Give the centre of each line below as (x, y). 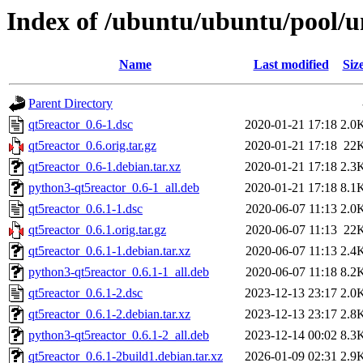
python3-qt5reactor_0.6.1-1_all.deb (119, 272)
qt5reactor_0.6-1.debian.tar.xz (105, 167)
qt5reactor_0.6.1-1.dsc (85, 209)
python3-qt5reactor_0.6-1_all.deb (114, 188)
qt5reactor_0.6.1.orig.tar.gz (97, 230)
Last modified (291, 65)
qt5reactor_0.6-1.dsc (81, 125)
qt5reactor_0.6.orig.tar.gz (92, 146)
